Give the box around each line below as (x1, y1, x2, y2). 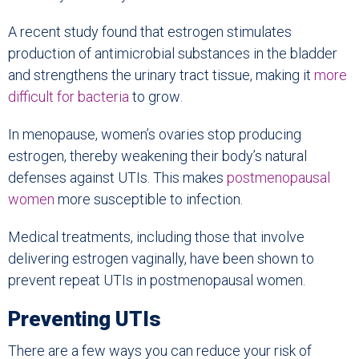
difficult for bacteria (8, 88, 129, 106)
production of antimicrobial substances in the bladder (8, 45, 337, 63)
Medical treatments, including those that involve (8, 228, 305, 246)
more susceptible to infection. (54, 191, 243, 208)
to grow (129, 88, 180, 106)
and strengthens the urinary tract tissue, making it (8, 67, 314, 84)
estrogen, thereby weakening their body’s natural (8, 147, 307, 165)
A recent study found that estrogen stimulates (8, 23, 292, 41)
